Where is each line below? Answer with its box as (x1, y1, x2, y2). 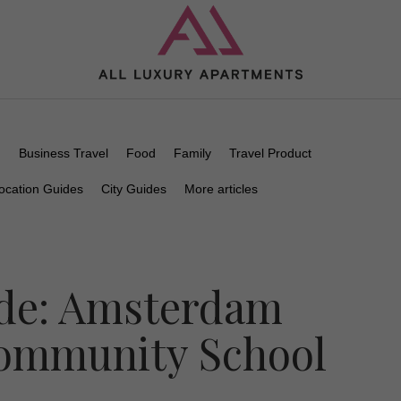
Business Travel (19, 146, 108, 160)
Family (174, 146, 211, 160)
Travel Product (229, 146, 311, 160)
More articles (184, 182, 258, 196)
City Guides (101, 182, 166, 196)
